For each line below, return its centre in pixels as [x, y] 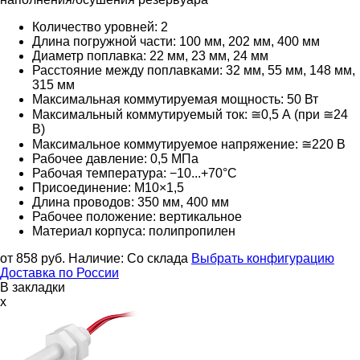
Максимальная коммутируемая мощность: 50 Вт [175, 99]
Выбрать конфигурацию [263, 258]
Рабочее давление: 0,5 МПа [115, 158]
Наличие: [98, 258]
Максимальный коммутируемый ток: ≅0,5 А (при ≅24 [190, 114]
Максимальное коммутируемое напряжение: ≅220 [183, 144]
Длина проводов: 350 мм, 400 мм [131, 202]
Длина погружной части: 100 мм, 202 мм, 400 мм [176, 41]
